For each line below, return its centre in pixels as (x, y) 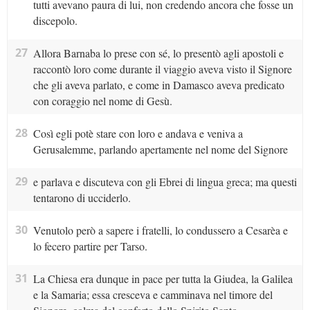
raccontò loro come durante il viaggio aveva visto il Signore (162, 69)
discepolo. (55, 21)
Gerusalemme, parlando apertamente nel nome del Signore (160, 149)
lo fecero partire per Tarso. (90, 246)
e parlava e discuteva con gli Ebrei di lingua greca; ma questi (165, 182)
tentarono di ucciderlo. (82, 198)
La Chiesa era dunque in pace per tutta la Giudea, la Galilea (163, 279)
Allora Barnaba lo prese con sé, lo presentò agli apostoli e (158, 53)
